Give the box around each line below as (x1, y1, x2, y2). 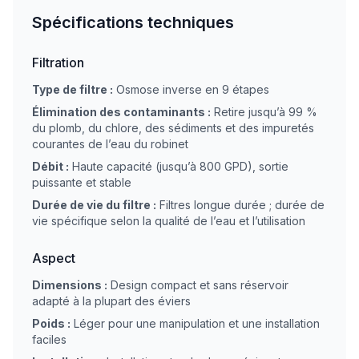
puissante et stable (32, 175, 131, 189)
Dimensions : (32, 278, 107, 292)
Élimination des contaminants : (32, 105, 211, 119)
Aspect (32, 250, 75, 266)
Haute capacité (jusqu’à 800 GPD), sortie (72, 159, 288, 173)
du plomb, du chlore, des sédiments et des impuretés (32, 121, 314, 135)
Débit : (32, 159, 69, 173)
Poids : (32, 317, 71, 330)
